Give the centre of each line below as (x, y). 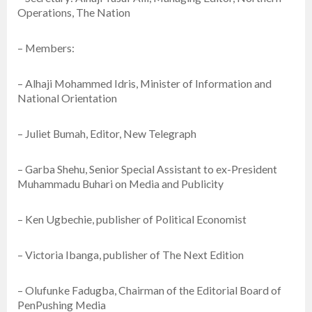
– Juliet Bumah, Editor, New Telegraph (107, 134)
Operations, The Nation (74, 13)
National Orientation (67, 98)
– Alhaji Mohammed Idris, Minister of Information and (145, 84)
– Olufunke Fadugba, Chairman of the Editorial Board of (149, 290)
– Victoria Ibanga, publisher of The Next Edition (131, 255)
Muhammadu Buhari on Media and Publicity (120, 184)
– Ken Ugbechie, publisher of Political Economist (132, 219)
